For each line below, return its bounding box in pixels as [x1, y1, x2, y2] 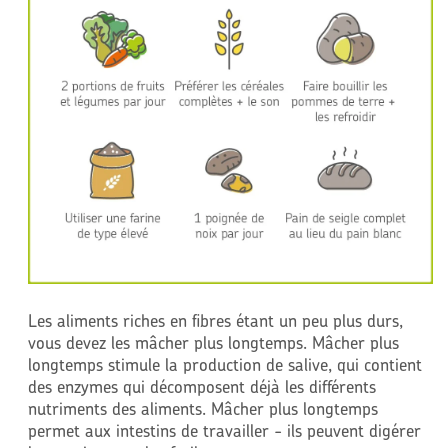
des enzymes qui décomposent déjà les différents [27, 375, 376, 397]
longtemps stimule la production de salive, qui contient [27, 353, 422, 375]
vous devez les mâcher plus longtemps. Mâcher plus [27, 331, 399, 353]
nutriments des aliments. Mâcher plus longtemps [27, 397, 378, 419]
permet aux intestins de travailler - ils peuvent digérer [27, 419, 421, 441]
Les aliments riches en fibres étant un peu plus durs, [27, 309, 403, 331]
